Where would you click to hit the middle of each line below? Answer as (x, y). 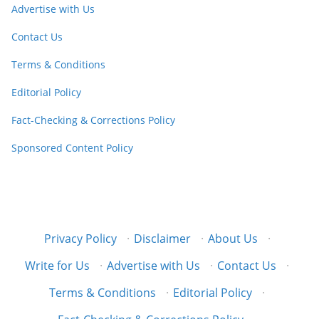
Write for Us (58, 266)
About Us (232, 239)
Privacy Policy (80, 239)
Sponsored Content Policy (72, 147)
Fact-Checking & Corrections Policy (93, 120)
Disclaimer (162, 239)
